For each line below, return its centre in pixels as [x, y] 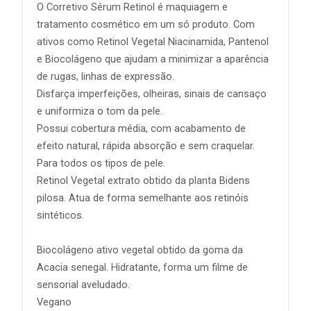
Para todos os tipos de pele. [101, 163]
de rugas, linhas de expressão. [106, 77]
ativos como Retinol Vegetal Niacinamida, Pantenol [153, 42]
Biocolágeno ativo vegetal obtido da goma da [140, 250]
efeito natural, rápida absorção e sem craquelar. [146, 146]
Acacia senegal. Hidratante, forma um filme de [142, 268]
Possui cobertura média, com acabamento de [141, 129]
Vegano [54, 302]
